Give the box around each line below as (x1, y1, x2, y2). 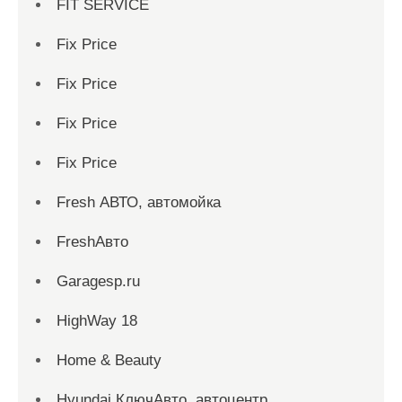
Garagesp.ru (57, 273, 140, 291)
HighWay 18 (57, 312, 137, 330)
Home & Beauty (57, 352, 162, 370)
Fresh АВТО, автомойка (57, 194, 221, 212)
